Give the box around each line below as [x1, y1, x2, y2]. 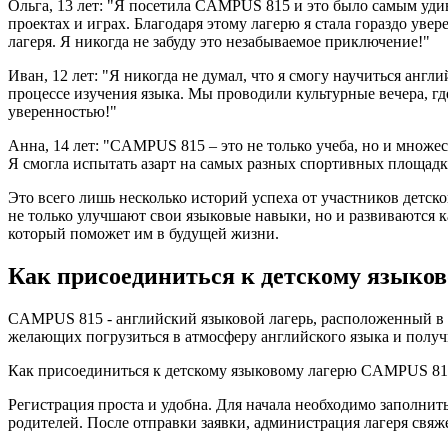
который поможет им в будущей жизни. [8, 225, 279, 243]
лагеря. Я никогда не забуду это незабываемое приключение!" [8, 33, 430, 51]
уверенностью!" [8, 103, 117, 121]
